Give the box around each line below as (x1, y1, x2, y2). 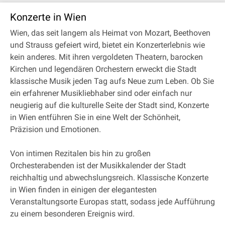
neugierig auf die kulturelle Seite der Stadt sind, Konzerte (10, 100, 209, 110)
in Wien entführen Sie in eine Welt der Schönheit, (10, 113, 180, 122)
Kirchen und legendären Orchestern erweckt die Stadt (10, 64, 196, 74)
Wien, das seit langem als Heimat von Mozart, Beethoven (10, 28, 210, 38)
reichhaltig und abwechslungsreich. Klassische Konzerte (10, 173, 208, 182)
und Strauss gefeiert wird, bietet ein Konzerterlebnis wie (10, 40, 205, 50)
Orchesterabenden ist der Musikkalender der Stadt (10, 161, 186, 170)
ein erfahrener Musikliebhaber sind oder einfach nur (10, 88, 192, 98)
